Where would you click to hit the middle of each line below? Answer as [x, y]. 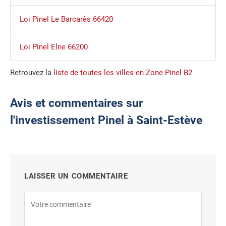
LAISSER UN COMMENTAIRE [76, 176]
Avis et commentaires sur [76, 103]
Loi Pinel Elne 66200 [53, 47]
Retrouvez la [32, 73]
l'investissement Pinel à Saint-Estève [106, 121]
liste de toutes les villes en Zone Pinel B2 [123, 73]
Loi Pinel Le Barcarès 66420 [66, 19]
